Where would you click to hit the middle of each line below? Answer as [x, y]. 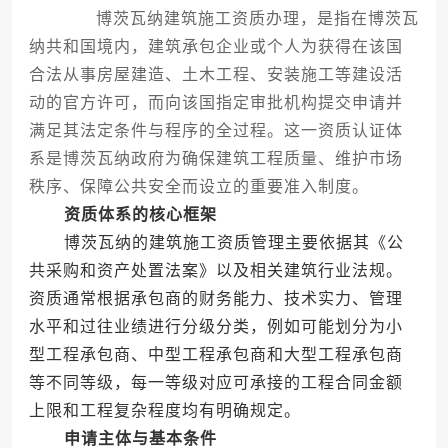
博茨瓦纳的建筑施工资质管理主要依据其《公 [216, 243]
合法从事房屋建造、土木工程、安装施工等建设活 [215, 75]
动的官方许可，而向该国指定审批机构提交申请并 [215, 103]
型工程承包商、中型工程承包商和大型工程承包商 [215, 355]
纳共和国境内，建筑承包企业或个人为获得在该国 [215, 47]
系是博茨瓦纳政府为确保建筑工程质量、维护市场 [215, 159]
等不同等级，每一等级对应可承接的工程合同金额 [215, 383]
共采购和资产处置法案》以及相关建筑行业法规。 [215, 271]
